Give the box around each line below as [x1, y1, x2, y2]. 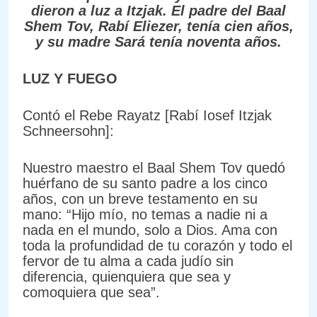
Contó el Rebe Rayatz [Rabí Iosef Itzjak [23, 107, 272, 123]
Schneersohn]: [23, 122, 114, 139]
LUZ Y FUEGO [23, 70, 117, 86]
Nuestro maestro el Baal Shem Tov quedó [23, 159, 285, 175]
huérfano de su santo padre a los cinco [23, 175, 267, 191]
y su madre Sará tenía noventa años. [35, 33, 282, 50]
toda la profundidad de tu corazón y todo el [23, 237, 292, 253]
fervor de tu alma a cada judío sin [23, 253, 234, 269]
